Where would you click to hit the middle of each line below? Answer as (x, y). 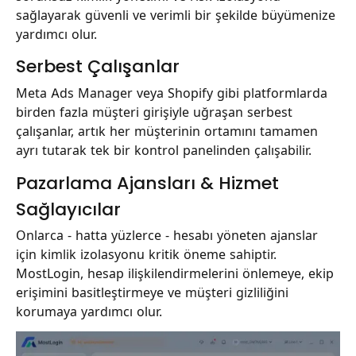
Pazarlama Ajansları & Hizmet (147, 183)
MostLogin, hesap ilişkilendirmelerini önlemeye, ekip (175, 273)
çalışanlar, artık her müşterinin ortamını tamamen (167, 131)
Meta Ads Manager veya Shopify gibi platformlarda (172, 93)
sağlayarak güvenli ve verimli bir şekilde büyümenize (176, 15)
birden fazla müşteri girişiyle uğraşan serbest (154, 112)
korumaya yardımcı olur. (89, 311)
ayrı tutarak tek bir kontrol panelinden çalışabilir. (164, 150)
